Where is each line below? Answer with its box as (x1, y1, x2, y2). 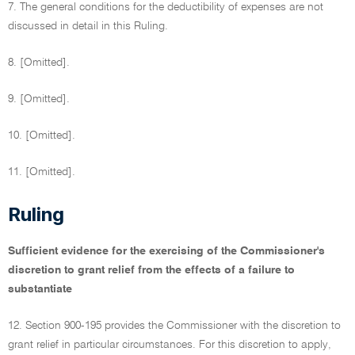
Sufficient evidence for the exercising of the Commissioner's (8, 246, 325, 257)
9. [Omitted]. (8, 94, 70, 105)
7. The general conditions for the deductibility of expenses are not (8, 2, 323, 13)
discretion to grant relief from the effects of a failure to (8, 265, 295, 276)
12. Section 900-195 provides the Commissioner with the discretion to (8, 320, 341, 331)
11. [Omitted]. (8, 166, 75, 177)
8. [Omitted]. (8, 57, 70, 68)
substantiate (8, 284, 72, 295)
